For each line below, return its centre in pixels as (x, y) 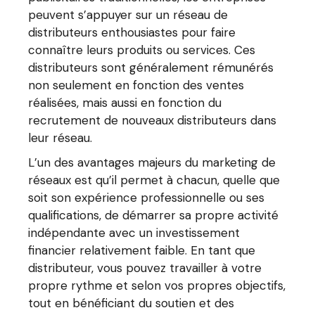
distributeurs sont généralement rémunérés (151, 67)
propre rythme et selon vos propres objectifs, (157, 285)
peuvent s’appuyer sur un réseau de (128, 15)
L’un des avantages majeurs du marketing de (152, 162)
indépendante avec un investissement (134, 233)
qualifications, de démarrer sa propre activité (154, 215)
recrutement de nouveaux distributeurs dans (153, 120)
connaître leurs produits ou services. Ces (142, 50)
